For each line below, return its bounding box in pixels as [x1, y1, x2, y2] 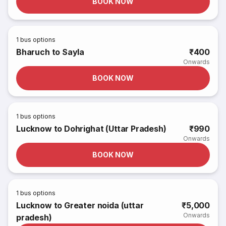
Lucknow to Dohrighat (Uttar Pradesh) [16, 124, 166, 134]
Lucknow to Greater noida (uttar [16, 200, 144, 210]
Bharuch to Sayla [16, 47, 85, 57]
